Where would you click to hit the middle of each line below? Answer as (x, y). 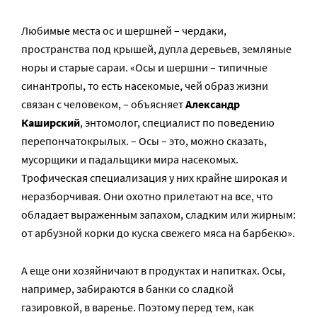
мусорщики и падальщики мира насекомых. (130, 160)
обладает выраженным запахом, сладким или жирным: (158, 215)
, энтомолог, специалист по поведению (177, 123)
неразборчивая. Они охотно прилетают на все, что (147, 196)
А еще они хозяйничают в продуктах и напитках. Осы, (153, 271)
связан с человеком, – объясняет (103, 104)
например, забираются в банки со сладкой (127, 289)
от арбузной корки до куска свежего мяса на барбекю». (158, 233)
